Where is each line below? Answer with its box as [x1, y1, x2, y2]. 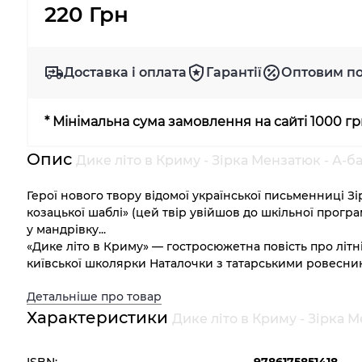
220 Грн [44, 2, 129, 27]
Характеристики [27, 308, 173, 327]
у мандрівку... [27, 222, 107, 237]
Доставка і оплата [64, 65, 187, 80]
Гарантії [206, 65, 263, 80]
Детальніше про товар [27, 289, 162, 304]
